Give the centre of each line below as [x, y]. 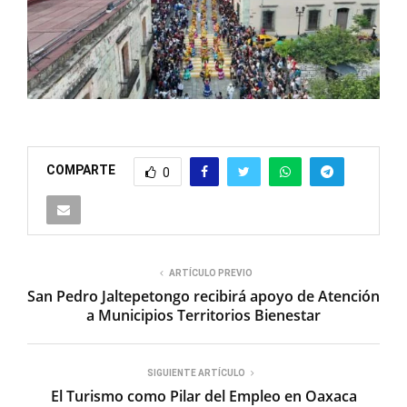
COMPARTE [81, 170]
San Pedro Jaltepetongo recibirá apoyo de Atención [203, 296]
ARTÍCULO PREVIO [211, 273]
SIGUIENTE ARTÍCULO [196, 372]
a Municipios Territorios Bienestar [203, 315]
